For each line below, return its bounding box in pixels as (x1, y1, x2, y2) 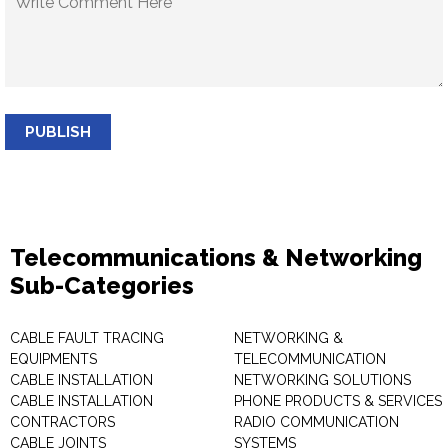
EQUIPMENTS (10, 351, 97, 367)
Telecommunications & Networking (10, 243, 422, 272)
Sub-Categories (10, 271, 194, 300)
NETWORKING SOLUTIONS (234, 372, 411, 388)
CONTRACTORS (10, 414, 115, 430)
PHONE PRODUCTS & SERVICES (234, 393, 442, 409)
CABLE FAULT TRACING (10, 330, 164, 346)
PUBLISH (25, 123, 91, 141)
